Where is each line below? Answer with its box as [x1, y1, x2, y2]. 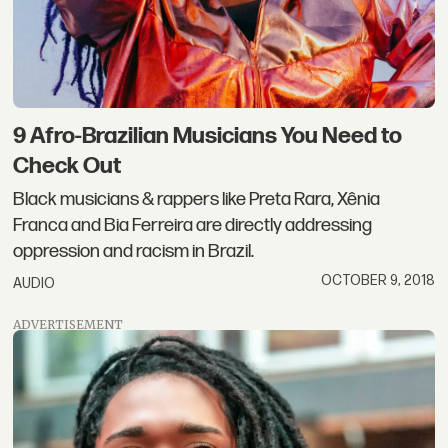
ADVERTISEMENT [13, 316, 124, 332]
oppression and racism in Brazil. [13, 240, 255, 264]
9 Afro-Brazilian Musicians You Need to [13, 121, 403, 150]
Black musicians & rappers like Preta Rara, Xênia [13, 188, 381, 212]
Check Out [13, 151, 122, 180]
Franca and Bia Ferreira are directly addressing [13, 214, 373, 238]
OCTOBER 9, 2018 [320, 272, 435, 290]
